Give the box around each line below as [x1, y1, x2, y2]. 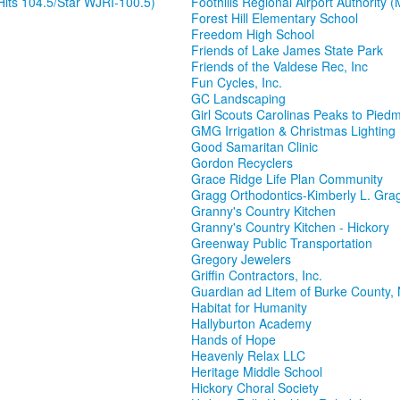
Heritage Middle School [191, 362, 322, 381]
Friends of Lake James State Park [191, 41, 383, 60]
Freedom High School [191, 25, 314, 44]
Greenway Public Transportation [191, 234, 372, 253]
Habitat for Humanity [191, 298, 307, 317]
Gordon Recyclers [191, 154, 293, 172]
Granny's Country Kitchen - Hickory [191, 218, 389, 237]
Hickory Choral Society [191, 379, 319, 397]
